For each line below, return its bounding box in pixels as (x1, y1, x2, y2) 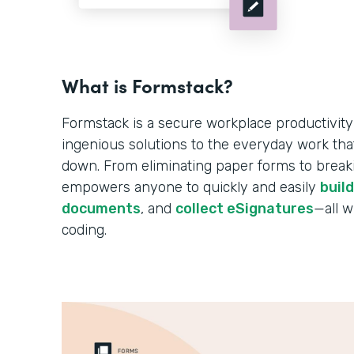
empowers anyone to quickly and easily (62, 179, 320, 197)
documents (62, 200, 141, 218)
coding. (62, 221, 107, 239)
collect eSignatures (175, 200, 314, 218)
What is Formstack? (62, 72, 233, 99)
